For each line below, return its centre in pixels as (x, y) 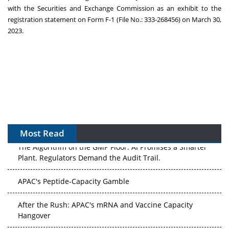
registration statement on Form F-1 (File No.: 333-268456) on (100, 20)
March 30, (207, 20)
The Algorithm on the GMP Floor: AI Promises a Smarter (112, 146)
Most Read (42, 133)
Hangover (34, 214)
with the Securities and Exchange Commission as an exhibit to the (114, 8)
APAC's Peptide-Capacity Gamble (74, 180)
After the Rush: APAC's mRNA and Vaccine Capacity (105, 203)
